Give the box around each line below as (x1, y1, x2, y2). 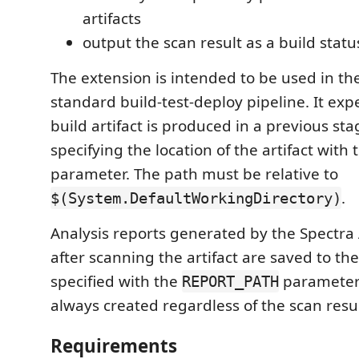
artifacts (83, 8, 141, 29)
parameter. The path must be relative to (50, 163, 338, 184)
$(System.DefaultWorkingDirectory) (50, 189, 341, 207)
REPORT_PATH (182, 272, 279, 290)
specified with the (50, 271, 182, 292)
